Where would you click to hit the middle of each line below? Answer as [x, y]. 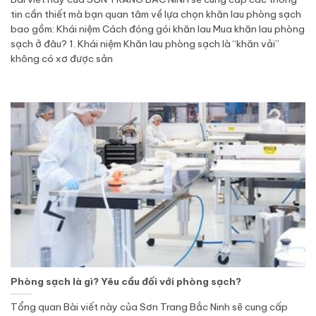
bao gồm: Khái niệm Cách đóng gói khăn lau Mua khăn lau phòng [158, 29]
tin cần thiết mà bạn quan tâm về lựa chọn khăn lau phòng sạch [156, 14]
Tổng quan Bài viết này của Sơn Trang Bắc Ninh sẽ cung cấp [149, 306]
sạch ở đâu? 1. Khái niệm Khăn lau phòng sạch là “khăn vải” [145, 44]
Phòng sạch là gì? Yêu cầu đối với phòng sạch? [126, 281]
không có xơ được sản [62, 59]
